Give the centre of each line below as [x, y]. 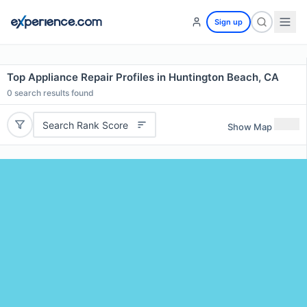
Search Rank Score [85, 125]
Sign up [229, 22]
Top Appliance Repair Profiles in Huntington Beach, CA [143, 77]
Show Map [250, 126]
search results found [53, 93]
